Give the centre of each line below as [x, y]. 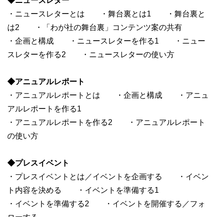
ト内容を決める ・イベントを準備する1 [83, 190]
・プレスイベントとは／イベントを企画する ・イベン [108, 177]
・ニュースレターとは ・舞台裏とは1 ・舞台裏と [106, 14]
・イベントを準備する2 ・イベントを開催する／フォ [106, 204]
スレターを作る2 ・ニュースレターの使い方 [91, 54]
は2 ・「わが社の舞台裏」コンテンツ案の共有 [95, 27]
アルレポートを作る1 [44, 109]
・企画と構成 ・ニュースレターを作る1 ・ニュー [106, 41]
